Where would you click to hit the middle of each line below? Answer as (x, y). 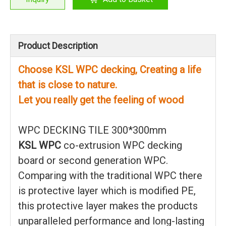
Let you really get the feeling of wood (101, 100)
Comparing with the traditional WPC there (110, 176)
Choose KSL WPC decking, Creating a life (110, 70)
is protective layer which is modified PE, (107, 191)
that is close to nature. (69, 85)
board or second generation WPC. (93, 160)
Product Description (58, 46)
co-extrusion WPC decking (122, 145)
